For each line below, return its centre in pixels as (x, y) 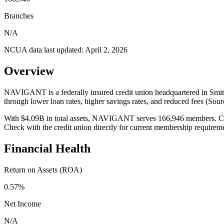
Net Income (22, 203)
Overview (29, 71)
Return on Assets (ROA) (43, 169)
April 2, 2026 (106, 49)
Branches (19, 15)
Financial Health (47, 148)
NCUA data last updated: (44, 49)
